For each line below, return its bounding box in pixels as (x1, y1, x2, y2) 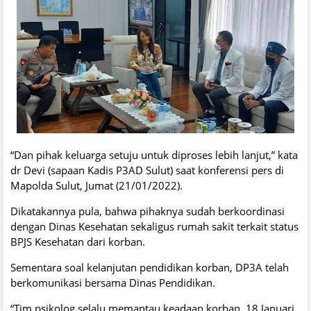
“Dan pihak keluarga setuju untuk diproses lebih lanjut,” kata (10, 147, 298, 162)
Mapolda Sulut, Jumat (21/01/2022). (10, 178, 183, 192)
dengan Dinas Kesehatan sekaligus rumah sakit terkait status (10, 219, 299, 233)
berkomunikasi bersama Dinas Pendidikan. (10, 275, 215, 289)
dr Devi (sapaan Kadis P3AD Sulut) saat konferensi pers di (10, 162, 284, 177)
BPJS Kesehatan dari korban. (10, 234, 145, 249)
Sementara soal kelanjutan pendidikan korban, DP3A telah (10, 260, 289, 274)
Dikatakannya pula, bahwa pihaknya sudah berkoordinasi (10, 203, 285, 218)
